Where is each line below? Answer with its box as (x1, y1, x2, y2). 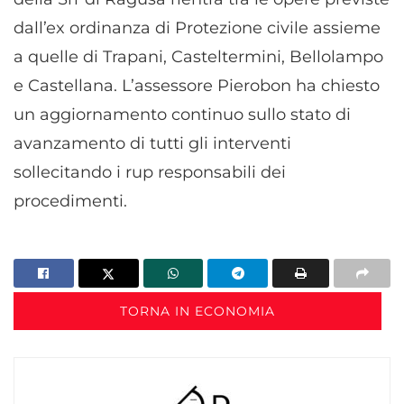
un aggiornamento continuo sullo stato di (14, 104, 351, 124)
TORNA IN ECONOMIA (120, 302, 275, 319)
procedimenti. (14, 190, 136, 211)
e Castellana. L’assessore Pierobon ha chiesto (14, 75, 380, 96)
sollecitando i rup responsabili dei (14, 161, 286, 182)
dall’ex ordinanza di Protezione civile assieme (14, 17, 381, 38)
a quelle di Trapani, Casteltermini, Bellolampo (14, 46, 383, 67)
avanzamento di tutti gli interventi (14, 133, 291, 153)
